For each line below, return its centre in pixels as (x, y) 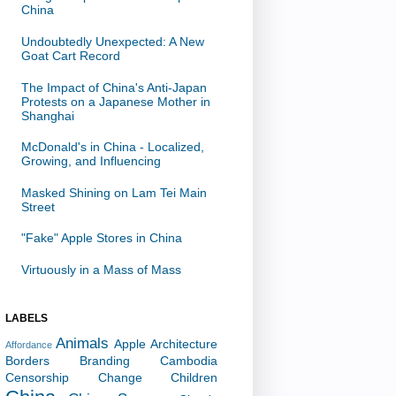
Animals (82, 343)
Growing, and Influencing (91, 161)
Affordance (29, 344)
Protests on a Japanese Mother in (115, 101)
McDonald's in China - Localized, (112, 147)
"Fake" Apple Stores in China (101, 238)
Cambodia (189, 360)
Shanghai (47, 115)
